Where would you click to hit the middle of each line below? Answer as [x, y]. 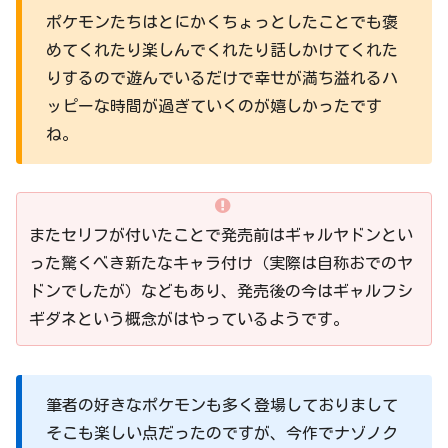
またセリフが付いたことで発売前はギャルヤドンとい [221, 235]
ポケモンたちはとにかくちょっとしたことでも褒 [222, 21]
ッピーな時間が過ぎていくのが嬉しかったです [214, 105]
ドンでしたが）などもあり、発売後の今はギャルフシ [221, 291]
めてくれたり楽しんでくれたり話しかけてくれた [222, 49]
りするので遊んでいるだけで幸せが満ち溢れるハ [222, 77]
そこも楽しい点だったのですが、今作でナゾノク [222, 433]
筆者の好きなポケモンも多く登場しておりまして [222, 405]
